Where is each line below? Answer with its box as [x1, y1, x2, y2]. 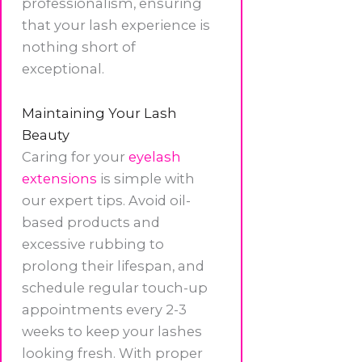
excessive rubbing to [22, 236, 164, 253]
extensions [22, 170, 97, 187]
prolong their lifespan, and [22, 258, 204, 275]
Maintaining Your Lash [22, 105, 177, 122]
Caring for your [22, 149, 128, 166]
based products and [22, 214, 160, 231]
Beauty [22, 127, 69, 144]
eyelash [128, 149, 181, 166]
